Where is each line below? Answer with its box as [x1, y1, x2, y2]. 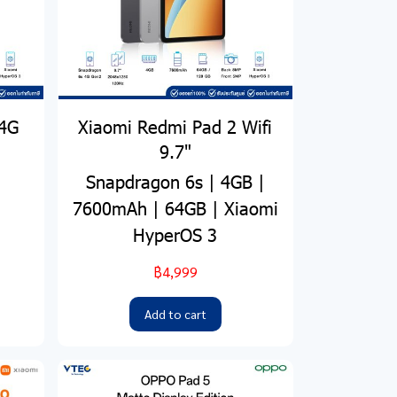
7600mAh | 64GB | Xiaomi [72, 196, 278, 220]
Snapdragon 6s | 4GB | [85, 169, 265, 193]
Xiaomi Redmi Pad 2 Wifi [78, 114, 273, 138]
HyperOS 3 [133, 222, 218, 246]
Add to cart [144, 306, 206, 323]
